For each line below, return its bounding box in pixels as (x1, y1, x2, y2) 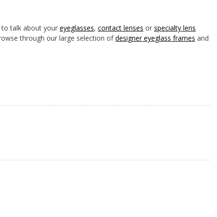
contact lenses (98, 23, 143, 32)
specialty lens (154, 23, 196, 32)
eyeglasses (60, 23, 94, 32)
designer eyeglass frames (115, 33, 195, 43)
